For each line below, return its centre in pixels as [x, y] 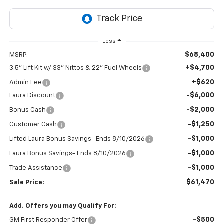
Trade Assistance [36, 168]
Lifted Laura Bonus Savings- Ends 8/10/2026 [77, 139]
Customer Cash [33, 124]
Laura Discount [32, 95]
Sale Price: [27, 182]
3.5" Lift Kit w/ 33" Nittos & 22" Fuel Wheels [75, 68]
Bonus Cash [27, 110]
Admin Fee [25, 82]
